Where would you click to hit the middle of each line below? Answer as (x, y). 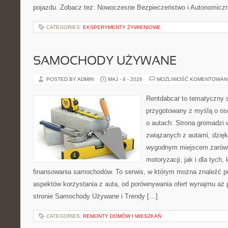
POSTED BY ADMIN (71, 79)
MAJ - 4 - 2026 (125, 79)
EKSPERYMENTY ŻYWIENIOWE (122, 27)
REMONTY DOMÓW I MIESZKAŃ (122, 216)
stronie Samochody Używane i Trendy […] (95, 196)
